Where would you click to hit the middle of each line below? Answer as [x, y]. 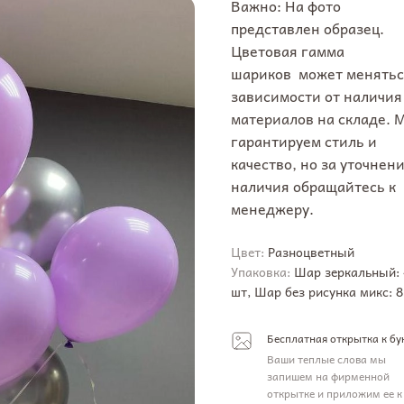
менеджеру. [272, 208]
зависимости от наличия [317, 96]
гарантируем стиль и [304, 141]
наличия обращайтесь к [313, 186]
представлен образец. [308, 28]
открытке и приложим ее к [335, 393]
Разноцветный [311, 252]
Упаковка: [262, 271]
